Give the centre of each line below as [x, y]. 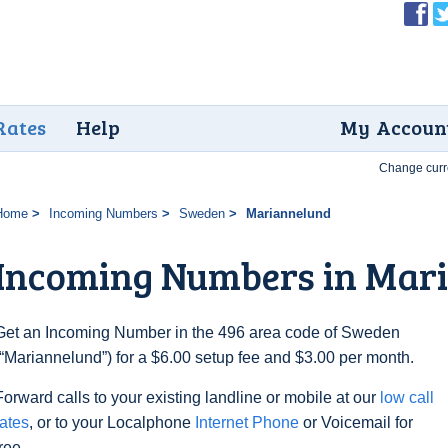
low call [407, 397]
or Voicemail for [356, 422]
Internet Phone [247, 422]
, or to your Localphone [112, 422]
